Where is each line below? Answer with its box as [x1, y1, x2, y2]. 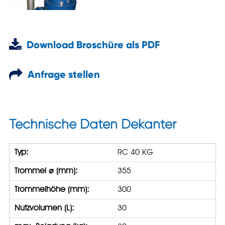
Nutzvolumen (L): [14, 204, 74, 212]
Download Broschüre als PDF [21, 38, 160, 51]
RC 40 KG [118, 148, 153, 157]
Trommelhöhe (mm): [14, 185, 89, 194]
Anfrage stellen [22, 67, 100, 81]
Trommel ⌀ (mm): [14, 167, 78, 175]
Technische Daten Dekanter [9, 116, 176, 132]
